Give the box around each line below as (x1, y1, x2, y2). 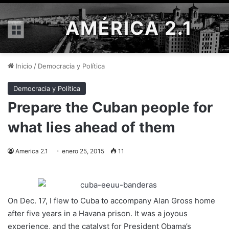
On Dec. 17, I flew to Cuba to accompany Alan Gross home (8, 196, 215, 205)
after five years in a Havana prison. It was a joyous (8, 209, 188, 218)
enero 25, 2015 (62, 147, 104, 155)
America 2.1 (15, 147, 48, 155)
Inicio (14, 62, 32, 70)
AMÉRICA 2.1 (65, 17, 193, 39)
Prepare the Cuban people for (8, 99, 213, 116)
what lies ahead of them (8, 119, 175, 136)
